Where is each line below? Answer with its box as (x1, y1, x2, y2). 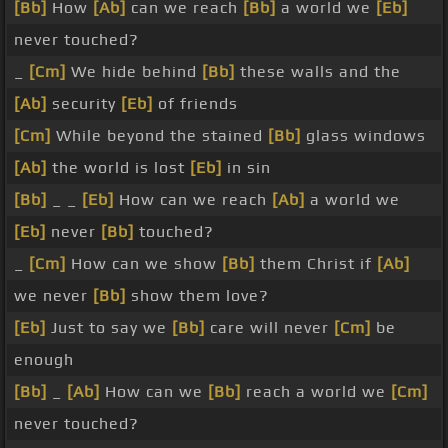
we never (14, 286, 93, 306)
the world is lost (47, 158, 190, 178)
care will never (205, 318, 334, 338)
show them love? (126, 286, 269, 306)
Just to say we (46, 318, 172, 338)
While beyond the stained (51, 126, 268, 146)
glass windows (301, 126, 426, 146)
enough (14, 350, 74, 370)
